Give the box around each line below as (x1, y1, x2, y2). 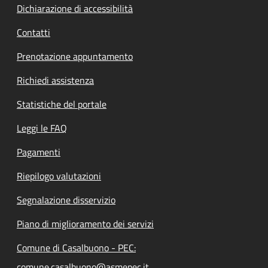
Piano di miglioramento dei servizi (17, 216, 154, 231)
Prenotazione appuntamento (17, 48, 133, 63)
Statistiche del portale (17, 96, 106, 111)
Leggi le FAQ (17, 120, 67, 135)
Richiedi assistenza (17, 72, 94, 87)
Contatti (17, 25, 50, 39)
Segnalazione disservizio (17, 192, 115, 207)
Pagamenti (17, 144, 60, 159)
